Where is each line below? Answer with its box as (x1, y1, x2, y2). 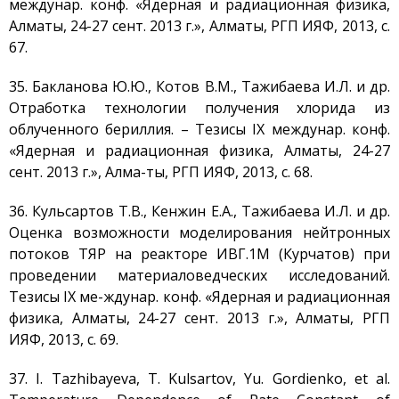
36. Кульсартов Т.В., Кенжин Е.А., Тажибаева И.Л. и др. (9, 201, 390, 221)
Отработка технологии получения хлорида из (9, 98, 390, 118)
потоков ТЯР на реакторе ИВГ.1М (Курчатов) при (9, 244, 390, 264)
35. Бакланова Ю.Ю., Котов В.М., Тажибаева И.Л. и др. (9, 77, 390, 96)
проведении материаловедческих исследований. (9, 265, 390, 285)
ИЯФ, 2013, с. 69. (9, 330, 118, 349)
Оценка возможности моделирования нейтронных (9, 223, 390, 242)
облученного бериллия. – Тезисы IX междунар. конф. (9, 119, 390, 139)
